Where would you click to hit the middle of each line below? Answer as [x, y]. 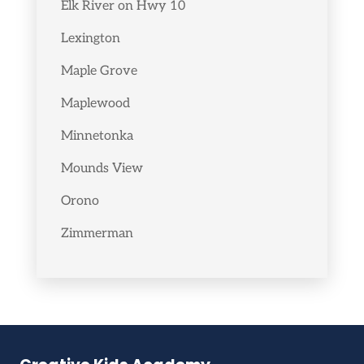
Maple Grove [99, 71]
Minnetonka [97, 136]
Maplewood [95, 104]
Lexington [90, 39]
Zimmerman [97, 234]
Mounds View [102, 169]
